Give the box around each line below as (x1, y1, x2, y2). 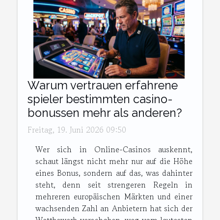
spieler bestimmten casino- (27, 92, 173, 106)
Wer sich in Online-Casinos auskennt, (35, 143, 192, 156)
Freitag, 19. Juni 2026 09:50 (27, 124, 126, 136)
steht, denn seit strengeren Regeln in (35, 179, 192, 191)
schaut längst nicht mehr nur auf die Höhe (35, 155, 192, 167)
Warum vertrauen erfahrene (27, 79, 178, 92)
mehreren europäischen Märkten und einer (35, 191, 192, 203)
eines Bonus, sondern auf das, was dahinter (35, 167, 192, 179)
